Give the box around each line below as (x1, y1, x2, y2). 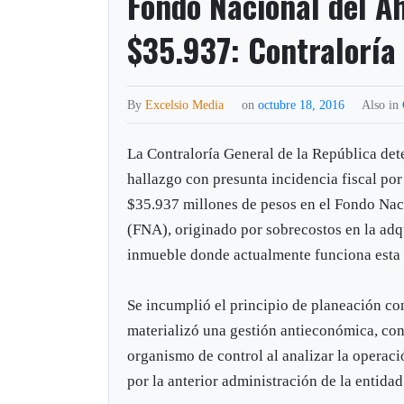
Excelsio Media (145, 96, 225, 112)
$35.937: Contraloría (127, 25, 397, 73)
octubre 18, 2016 (258, 96, 349, 112)
